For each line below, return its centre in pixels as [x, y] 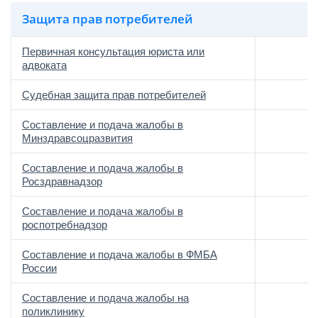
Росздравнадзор [62, 181]
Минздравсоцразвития [77, 138]
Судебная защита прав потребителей [114, 95]
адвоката [44, 65]
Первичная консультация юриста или [113, 51]
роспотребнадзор [65, 225]
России [39, 268]
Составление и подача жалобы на [105, 298]
